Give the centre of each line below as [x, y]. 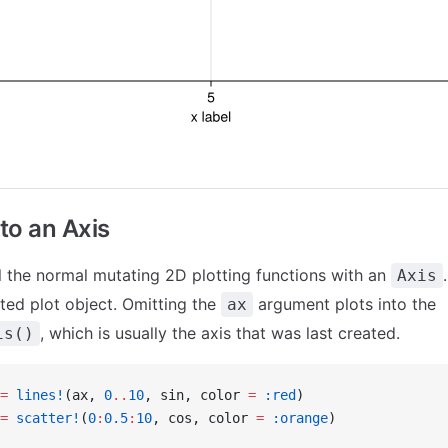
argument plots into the [344, 304]
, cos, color [204, 418]
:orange [296, 418]
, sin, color [196, 395]
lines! [36, 395]
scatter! [44, 418]
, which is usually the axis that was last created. [220, 333]
